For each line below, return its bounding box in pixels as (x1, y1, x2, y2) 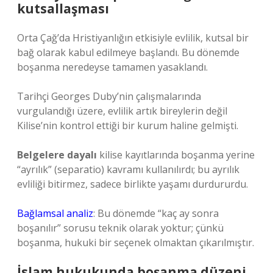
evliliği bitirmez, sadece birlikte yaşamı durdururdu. (17, 177, 248, 191)
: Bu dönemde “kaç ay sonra (93, 207, 219, 220)
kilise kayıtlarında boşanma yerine (97, 148, 255, 161)
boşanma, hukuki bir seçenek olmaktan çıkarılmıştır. (17, 236, 254, 249)
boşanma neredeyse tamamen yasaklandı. (17, 60, 208, 74)
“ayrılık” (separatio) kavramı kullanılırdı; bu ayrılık (17, 163, 239, 176)
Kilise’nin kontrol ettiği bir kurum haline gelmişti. (17, 119, 238, 132)
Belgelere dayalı (17, 148, 97, 161)
